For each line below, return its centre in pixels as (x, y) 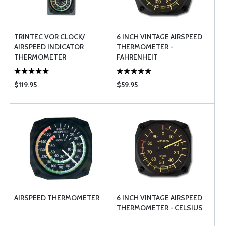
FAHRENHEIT (137, 57)
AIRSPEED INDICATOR (49, 47)
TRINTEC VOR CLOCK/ (49, 37)
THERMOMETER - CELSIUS (160, 208)
